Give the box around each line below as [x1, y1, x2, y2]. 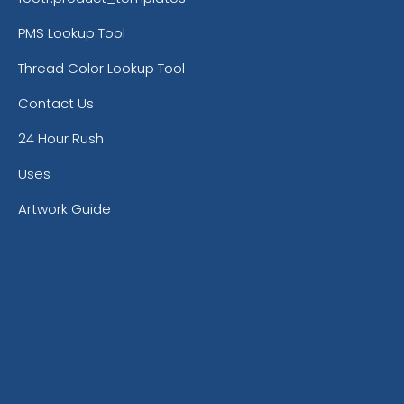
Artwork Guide [18, 198, 111, 218]
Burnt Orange [107, 217, 206, 239]
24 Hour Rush [18, 128, 104, 148]
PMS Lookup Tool [18, 23, 125, 42]
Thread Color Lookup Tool [18, 58, 185, 78]
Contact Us [18, 93, 94, 113]
